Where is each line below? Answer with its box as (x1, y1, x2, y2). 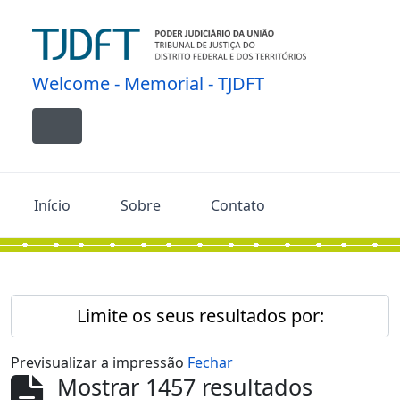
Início (34, 196, 71, 215)
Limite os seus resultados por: (76, 304, 324, 328)
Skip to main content (7, 4, 130, 21)
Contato (211, 196, 265, 215)
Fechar (187, 353, 233, 372)
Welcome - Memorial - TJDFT (32, 71, 264, 96)
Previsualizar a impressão (11, 353, 187, 372)
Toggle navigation (56, 135, 203, 159)
